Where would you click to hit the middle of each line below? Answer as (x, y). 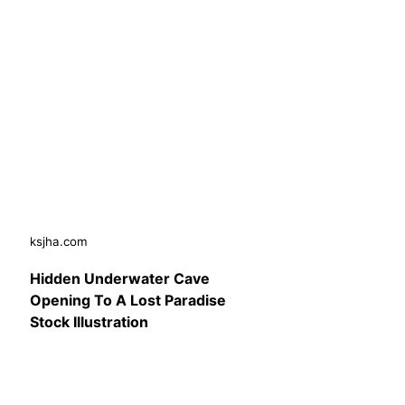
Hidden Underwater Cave (120, 279)
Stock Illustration (89, 322)
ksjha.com (59, 242)
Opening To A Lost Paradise (128, 301)
